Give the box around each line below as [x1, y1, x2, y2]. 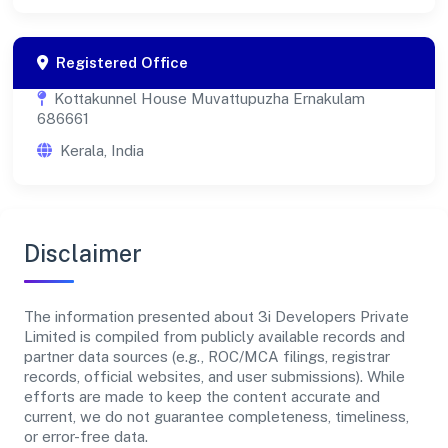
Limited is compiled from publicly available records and [24, 328, 405, 346]
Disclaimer [24, 240, 142, 268]
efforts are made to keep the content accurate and [24, 388, 380, 406]
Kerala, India [60, 142, 144, 160]
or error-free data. [24, 428, 148, 446]
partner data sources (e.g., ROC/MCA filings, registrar [24, 348, 390, 366]
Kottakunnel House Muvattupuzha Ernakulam [54, 90, 365, 108]
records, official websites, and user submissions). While [24, 368, 405, 386]
